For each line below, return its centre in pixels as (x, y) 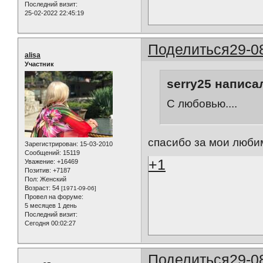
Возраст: (38, 188)
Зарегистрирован (50, 144)
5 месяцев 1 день (51, 206)
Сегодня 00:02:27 (50, 223)
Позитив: (38, 171)
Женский (52, 179)
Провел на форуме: (54, 197)
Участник (39, 64)
